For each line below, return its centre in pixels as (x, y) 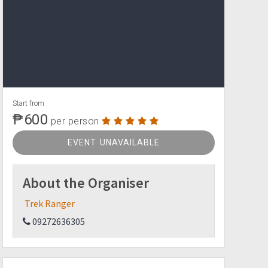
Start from (28, 103)
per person (75, 121)
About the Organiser (86, 183)
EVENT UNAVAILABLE (114, 142)
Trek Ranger (50, 203)
